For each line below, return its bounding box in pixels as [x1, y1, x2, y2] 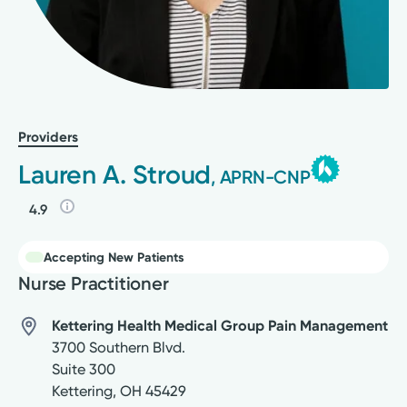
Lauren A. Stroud [18, 158, 212, 190]
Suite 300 [51, 361, 115, 379]
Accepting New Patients [44, 249, 185, 265]
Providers [18, 128, 79, 145]
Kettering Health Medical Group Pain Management [51, 317, 388, 335]
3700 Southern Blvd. [51, 339, 185, 357]
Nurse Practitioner [18, 273, 169, 295]
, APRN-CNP [211, 165, 311, 188]
